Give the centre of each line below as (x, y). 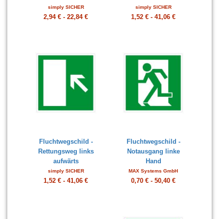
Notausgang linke (153, 151)
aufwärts (66, 161)
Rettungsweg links (66, 151)
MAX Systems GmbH (153, 171)
